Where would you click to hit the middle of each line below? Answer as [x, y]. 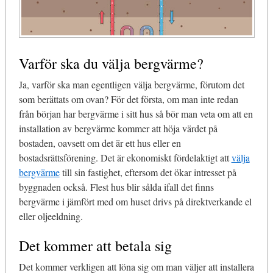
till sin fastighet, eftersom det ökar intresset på [148, 172]
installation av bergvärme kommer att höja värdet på [118, 128]
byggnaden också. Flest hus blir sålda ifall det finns [116, 186]
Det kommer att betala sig [95, 245]
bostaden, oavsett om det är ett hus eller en [100, 143]
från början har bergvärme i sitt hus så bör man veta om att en [136, 113]
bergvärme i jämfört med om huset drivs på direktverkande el [135, 201]
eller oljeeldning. [51, 216]
